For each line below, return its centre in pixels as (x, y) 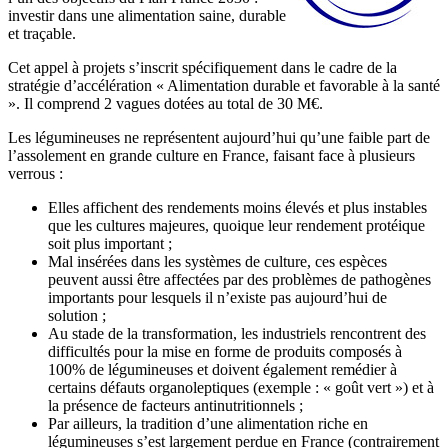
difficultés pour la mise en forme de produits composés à (225, 352)
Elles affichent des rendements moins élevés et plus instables (237, 208)
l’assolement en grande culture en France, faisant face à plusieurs (211, 156)
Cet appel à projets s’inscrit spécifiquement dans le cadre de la (202, 68)
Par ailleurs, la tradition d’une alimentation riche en (208, 424)
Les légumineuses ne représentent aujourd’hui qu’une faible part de (219, 138)
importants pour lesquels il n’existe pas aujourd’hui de (217, 298)
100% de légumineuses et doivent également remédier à (222, 370)
